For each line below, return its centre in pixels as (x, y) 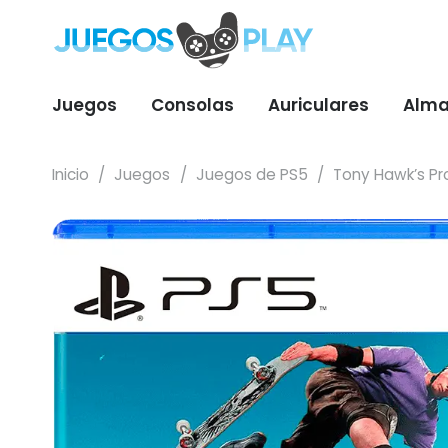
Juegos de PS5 (251, 174)
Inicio (70, 174)
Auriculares (318, 105)
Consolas (192, 105)
